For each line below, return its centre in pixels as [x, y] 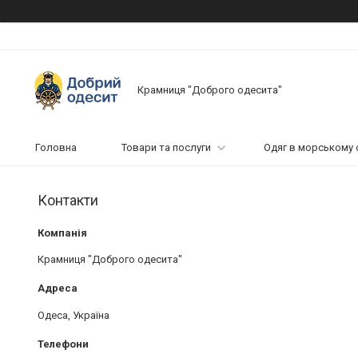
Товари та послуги [166, 147]
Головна [56, 147]
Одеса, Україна [74, 315]
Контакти [68, 200]
